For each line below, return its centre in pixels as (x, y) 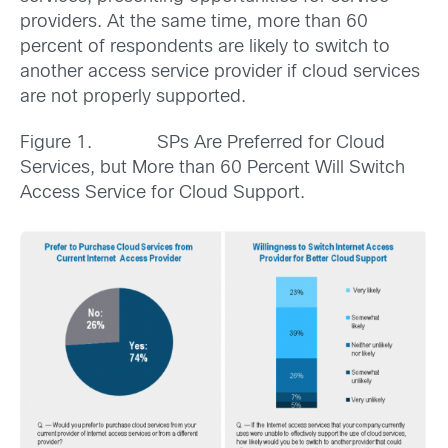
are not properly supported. (133, 98)
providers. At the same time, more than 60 (194, 23)
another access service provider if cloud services (220, 73)
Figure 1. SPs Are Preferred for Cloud (202, 143)
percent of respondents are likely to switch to (205, 48)
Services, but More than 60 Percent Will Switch (212, 168)
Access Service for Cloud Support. (162, 193)
